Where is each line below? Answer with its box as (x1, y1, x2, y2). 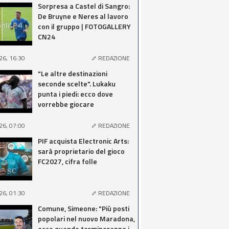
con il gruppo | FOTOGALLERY (38, 21, 131, 32)
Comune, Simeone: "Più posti (38, 203, 129, 214)
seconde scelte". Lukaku (38, 78, 116, 89)
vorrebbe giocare (38, 99, 94, 109)
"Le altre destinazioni (38, 68, 107, 79)
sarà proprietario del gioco (38, 146, 125, 156)
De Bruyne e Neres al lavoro (38, 11, 128, 21)
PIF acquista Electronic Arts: (38, 135, 129, 146)
